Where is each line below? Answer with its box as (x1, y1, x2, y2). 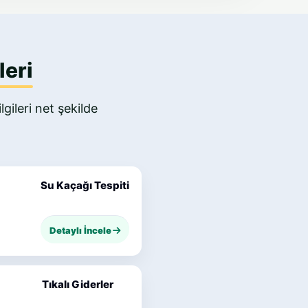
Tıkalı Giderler (42, 278, 113, 291)
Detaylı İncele (49, 225, 111, 236)
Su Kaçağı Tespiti (41, 179, 129, 192)
